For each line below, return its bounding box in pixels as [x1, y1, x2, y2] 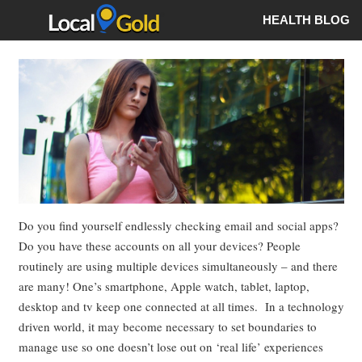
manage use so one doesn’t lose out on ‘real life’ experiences [18, 338, 323, 355]
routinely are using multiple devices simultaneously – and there [18, 257, 338, 274]
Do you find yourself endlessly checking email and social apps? [18, 217, 339, 234]
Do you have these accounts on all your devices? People [18, 237, 301, 254]
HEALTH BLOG [263, 13, 351, 27]
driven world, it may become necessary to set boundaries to [18, 318, 317, 335]
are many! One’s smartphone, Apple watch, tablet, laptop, [18, 277, 309, 294]
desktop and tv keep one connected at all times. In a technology [18, 297, 344, 314]
